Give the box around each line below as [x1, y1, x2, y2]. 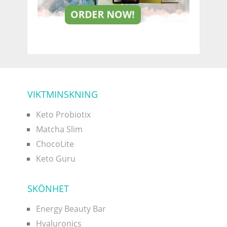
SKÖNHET [27, 182, 69, 195]
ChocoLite [35, 138, 74, 149]
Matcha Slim [35, 123, 83, 135]
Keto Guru [35, 153, 75, 164]
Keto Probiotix [35, 108, 91, 120]
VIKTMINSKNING [27, 88, 98, 100]
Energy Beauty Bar [35, 203, 106, 214]
